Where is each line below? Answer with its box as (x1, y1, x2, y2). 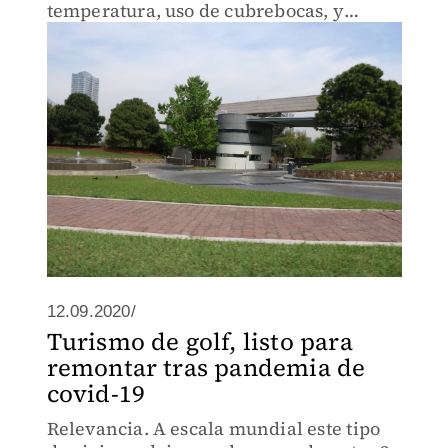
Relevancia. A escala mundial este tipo (46, 416, 381, 441)
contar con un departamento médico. (46, 21, 368, 46)
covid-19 (46, 377, 146, 410)
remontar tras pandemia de (46, 351, 366, 384)
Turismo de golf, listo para (46, 325, 353, 358)
